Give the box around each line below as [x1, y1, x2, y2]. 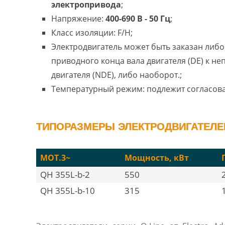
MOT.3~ [40, 152, 70, 163]
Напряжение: [51, 13, 105, 24]
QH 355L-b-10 [40, 185, 95, 196]
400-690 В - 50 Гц [105, 13, 170, 24]
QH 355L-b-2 [40, 169, 90, 180]
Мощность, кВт [125, 152, 189, 163]
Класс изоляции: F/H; [51, 27, 133, 38]
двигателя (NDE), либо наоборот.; [51, 69, 182, 80]
